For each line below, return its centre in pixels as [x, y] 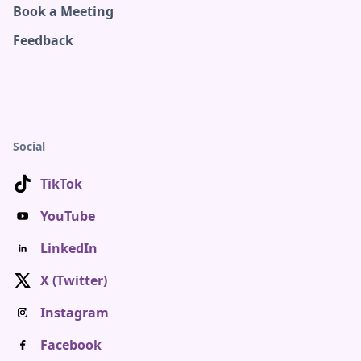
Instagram [75, 313]
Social [29, 146]
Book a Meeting [63, 11]
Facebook [71, 345]
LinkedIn [69, 248]
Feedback [43, 40]
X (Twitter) [74, 280]
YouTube [68, 216]
